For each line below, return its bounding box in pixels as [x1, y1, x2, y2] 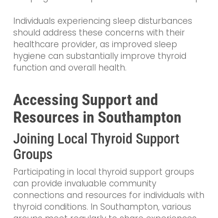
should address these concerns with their [13, 27, 185, 39]
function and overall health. [13, 62, 127, 74]
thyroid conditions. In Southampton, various [13, 200, 191, 213]
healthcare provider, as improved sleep [13, 38, 177, 51]
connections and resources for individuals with [13, 189, 204, 201]
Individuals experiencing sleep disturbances [13, 15, 192, 27]
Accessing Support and [13, 90, 158, 109]
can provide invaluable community [13, 177, 156, 189]
